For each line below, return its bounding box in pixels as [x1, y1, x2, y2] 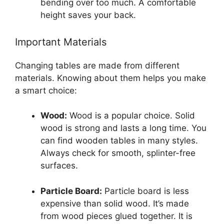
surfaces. [40, 160, 78, 171]
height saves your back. [40, 10, 136, 20]
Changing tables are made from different [15, 60, 179, 70]
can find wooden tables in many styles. [40, 135, 198, 146]
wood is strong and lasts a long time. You [40, 123, 206, 133]
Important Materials [15, 35, 106, 48]
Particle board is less [102, 185, 189, 196]
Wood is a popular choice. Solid [67, 110, 195, 121]
